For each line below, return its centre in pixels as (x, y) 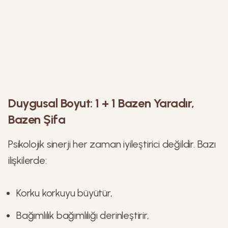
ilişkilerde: (27, 160)
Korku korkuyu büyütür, (64, 193)
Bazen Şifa (37, 119)
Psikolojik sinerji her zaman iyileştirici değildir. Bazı (112, 144)
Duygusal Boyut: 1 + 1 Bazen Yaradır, (101, 103)
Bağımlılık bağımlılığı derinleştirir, (83, 215)
